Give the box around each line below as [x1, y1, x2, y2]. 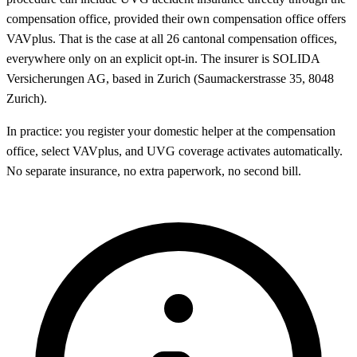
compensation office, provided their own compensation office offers [6, 12, 346, 26]
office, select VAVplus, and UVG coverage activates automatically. [6, 144, 343, 159]
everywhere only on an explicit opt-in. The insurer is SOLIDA [6, 52, 320, 66]
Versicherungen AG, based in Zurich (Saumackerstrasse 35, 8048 [6, 72, 334, 86]
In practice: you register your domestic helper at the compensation [6, 124, 335, 139]
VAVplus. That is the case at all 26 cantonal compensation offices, [6, 32, 337, 46]
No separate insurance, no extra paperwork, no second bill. [6, 164, 301, 178]
